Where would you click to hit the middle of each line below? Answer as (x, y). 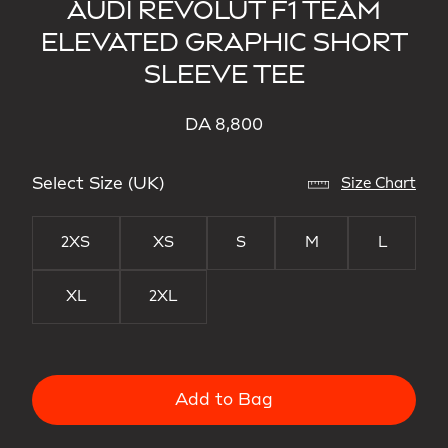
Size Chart (378, 184)
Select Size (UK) (98, 184)
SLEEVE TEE (224, 75)
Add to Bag (224, 400)
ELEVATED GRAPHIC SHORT (224, 43)
